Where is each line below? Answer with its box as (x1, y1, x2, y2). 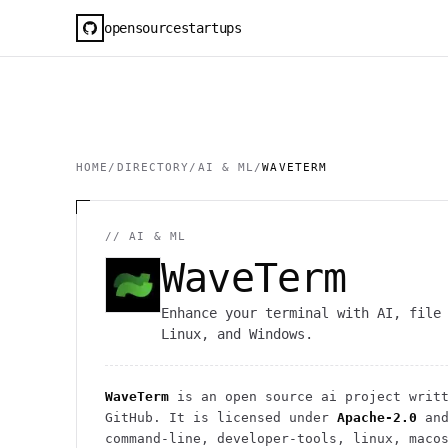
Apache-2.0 (337, 410, 417, 425)
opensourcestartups (104, 19, 242, 36)
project (337, 389, 401, 404)
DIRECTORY (116, 161, 190, 174)
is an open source (169, 389, 321, 404)
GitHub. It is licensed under (105, 410, 329, 425)
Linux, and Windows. (161, 326, 313, 342)
